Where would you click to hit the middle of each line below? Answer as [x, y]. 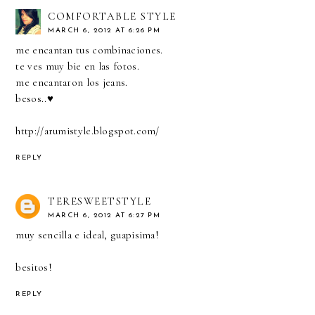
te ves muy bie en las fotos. [77, 66]
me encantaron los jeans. [72, 82]
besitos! [34, 267]
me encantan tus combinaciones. [89, 50]
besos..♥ [34, 98]
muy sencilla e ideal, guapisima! [88, 234]
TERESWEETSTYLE [100, 201]
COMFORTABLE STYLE [112, 16]
